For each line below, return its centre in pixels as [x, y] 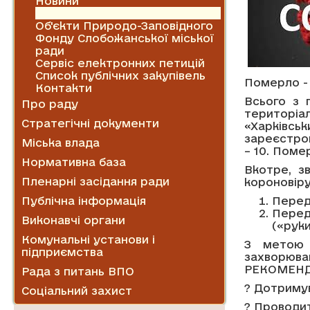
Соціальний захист [77, 290]
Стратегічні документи [90, 123]
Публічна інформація [84, 200]
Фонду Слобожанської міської [125, 38]
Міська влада [61, 142]
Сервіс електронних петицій [120, 63]
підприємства [62, 252]
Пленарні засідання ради [95, 181]
